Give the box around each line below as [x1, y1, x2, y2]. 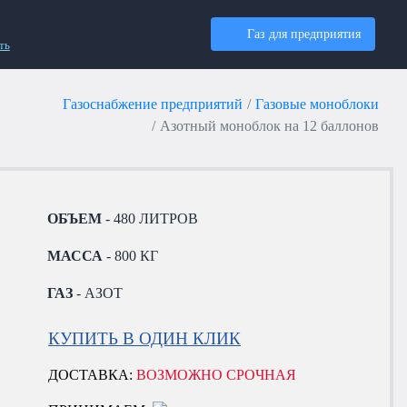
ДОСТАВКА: [48, 367, 137, 383]
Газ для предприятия [247, 26, 362, 42]
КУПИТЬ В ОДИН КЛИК [48, 328, 242, 348]
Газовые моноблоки [255, 95, 379, 112]
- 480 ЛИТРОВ [102, 210, 199, 226]
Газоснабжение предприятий [63, 95, 243, 112]
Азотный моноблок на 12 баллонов [160, 117, 379, 134]
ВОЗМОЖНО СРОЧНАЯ [136, 367, 297, 383]
